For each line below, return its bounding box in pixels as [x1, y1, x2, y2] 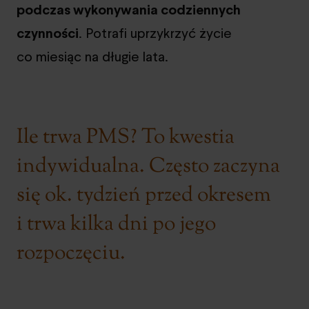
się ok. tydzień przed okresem [17, 180, 271, 210]
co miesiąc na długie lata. [17, 46, 168, 66]
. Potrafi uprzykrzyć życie [79, 23, 232, 43]
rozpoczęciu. [17, 238, 126, 268]
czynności [17, 23, 79, 43]
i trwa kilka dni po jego [17, 209, 216, 239]
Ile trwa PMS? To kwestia [17, 122, 235, 152]
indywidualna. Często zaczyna [17, 151, 280, 181]
